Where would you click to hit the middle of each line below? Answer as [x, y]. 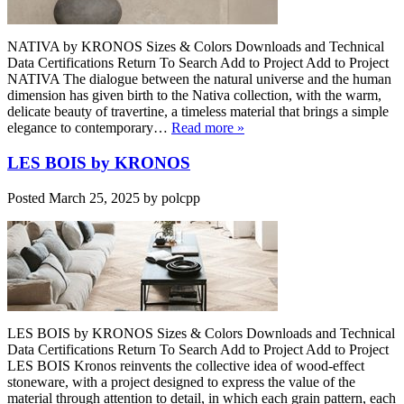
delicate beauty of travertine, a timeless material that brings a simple [198, 112]
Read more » [208, 128]
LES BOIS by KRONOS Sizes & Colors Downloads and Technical [201, 333]
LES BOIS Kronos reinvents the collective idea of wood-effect [186, 365]
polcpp [181, 197]
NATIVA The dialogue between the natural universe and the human [199, 79]
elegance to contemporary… [89, 128]
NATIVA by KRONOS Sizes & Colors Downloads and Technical [196, 47]
